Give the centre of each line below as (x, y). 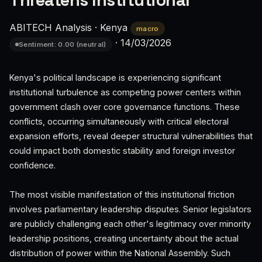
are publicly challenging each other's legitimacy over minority (130, 224)
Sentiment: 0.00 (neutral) (63, 44)
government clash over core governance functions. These (125, 107)
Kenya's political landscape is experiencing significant (115, 77)
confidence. (32, 165)
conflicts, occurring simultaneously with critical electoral (119, 121)
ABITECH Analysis (51, 27)
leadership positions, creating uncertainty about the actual (124, 238)
